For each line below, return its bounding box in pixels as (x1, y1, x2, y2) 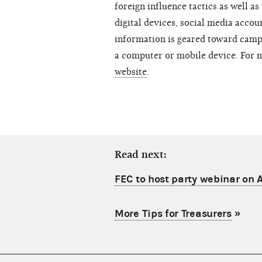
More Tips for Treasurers (115, 208, 232, 220)
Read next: (115, 149, 167, 161)
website (115, 67, 147, 78)
